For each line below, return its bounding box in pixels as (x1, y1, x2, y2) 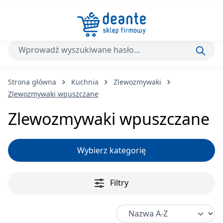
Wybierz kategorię (77, 144, 146, 156)
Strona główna (8, 77, 56, 87)
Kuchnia (71, 77, 99, 87)
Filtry (110, 177, 129, 188)
